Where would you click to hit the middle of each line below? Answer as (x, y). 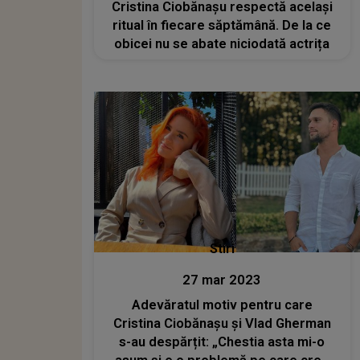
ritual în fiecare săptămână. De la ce (222, 26)
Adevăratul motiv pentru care (222, 305)
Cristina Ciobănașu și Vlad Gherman (222, 323)
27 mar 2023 (222, 280)
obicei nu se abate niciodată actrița (222, 44)
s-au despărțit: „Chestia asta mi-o (222, 342)
